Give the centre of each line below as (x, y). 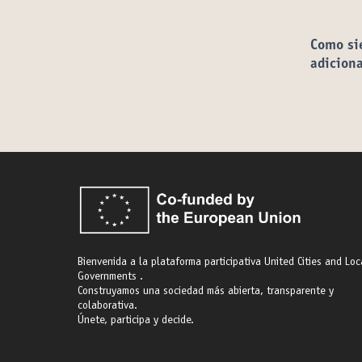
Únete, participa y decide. (136, 321)
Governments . (110, 277)
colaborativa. (107, 306)
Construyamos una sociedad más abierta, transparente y (206, 292)
